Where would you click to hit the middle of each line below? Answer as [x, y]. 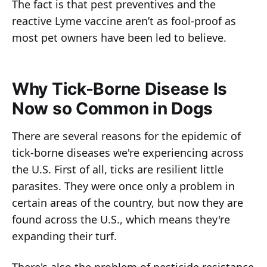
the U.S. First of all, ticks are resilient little [118, 170]
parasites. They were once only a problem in [123, 186]
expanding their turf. [64, 236]
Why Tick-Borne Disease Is [119, 89]
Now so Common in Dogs [113, 109]
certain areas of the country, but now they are [128, 203]
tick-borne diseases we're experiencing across [128, 153]
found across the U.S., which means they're [121, 220]
